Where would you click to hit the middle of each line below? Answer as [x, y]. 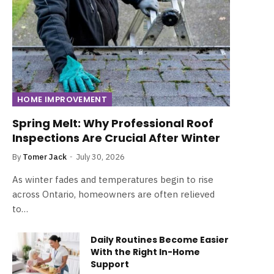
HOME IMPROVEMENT [62, 100]
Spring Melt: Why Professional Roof [113, 124]
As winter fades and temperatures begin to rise [113, 180]
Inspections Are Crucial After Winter [116, 138]
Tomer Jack [45, 157]
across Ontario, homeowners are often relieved [113, 194]
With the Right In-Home [145, 252]
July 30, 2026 [100, 157]
